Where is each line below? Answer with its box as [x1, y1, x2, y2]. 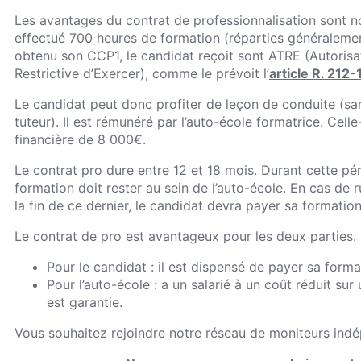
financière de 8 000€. [15, 131, 146, 147]
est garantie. [47, 293, 122, 310]
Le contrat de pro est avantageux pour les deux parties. [15, 227, 356, 244]
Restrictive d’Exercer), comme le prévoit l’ [15, 64, 269, 81]
